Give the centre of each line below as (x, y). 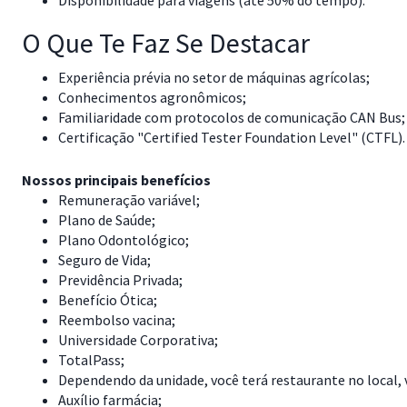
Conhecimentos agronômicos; (152, 97)
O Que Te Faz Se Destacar (166, 43)
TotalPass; (91, 360)
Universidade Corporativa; (139, 340)
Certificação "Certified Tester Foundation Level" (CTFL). (232, 137)
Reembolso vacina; (118, 320)
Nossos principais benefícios (116, 180)
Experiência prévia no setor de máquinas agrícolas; (214, 77)
